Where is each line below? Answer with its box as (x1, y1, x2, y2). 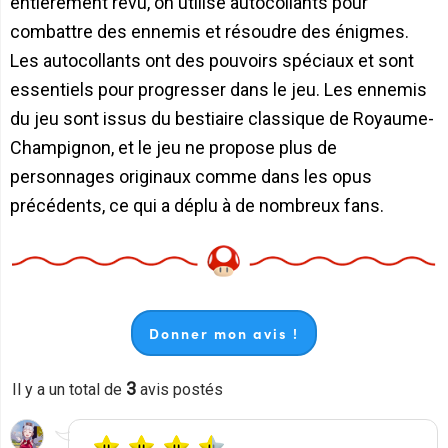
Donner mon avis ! (149, 323, 299, 344)
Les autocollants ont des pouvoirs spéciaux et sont (10, 49, 414, 71)
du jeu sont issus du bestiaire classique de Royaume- (10, 107, 434, 129)
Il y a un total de (12, 380, 126, 400)
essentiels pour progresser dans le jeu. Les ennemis (10, 78, 427, 100)
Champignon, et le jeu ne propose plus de (10, 136, 337, 158)
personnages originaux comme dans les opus (10, 165, 372, 187)
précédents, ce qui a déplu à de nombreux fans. (10, 194, 384, 216)
